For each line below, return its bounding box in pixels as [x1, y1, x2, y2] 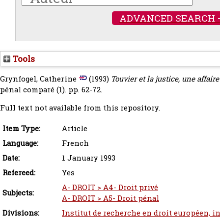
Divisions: [2, 208, 39, 218]
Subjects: [2, 188, 34, 198]
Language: [2, 138, 38, 148]
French [62, 138, 89, 148]
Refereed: [2, 167, 35, 178]
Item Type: [2, 123, 40, 134]
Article [62, 123, 87, 134]
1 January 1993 [62, 153, 115, 163]
